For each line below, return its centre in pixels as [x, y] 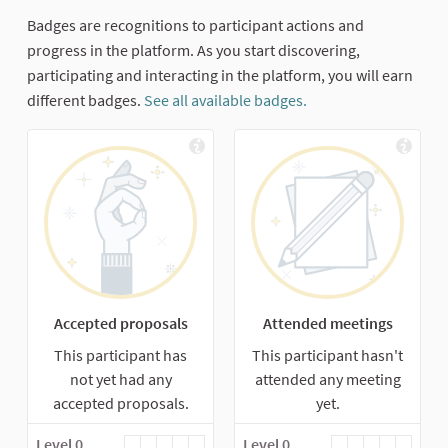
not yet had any [120, 378]
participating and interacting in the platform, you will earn [220, 74]
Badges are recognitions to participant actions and [195, 24]
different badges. [85, 99]
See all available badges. [225, 99]
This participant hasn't [327, 354]
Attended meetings [327, 322]
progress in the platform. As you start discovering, [193, 49]
